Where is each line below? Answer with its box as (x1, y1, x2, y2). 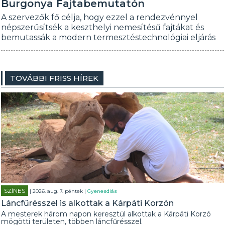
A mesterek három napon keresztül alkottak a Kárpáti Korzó (1, 209, 211, 218)
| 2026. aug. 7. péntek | (28, 188, 88, 194)
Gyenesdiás (87, 188, 118, 194)
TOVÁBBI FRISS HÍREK (10, 73, 99, 83)
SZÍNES (4, 187, 26, 194)
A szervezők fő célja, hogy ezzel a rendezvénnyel (1, 13, 198, 22)
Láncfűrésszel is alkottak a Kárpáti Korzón (1, 198, 174, 208)
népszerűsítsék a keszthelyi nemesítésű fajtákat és (1, 23, 204, 32)
